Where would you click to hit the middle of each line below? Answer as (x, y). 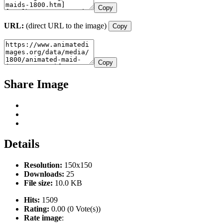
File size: (38, 183)
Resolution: (43, 165)
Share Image (36, 84)
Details (22, 144)
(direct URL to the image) (66, 25)
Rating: (37, 209)
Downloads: (44, 174)
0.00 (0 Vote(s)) (75, 209)
